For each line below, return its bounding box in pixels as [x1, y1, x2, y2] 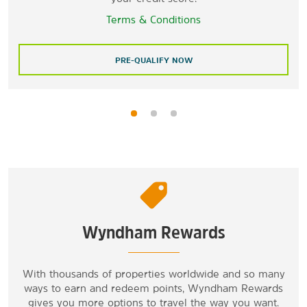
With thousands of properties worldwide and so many [22, 269, 285, 279]
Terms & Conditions [106, 14, 201, 25]
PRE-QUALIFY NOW [114, 56, 193, 64]
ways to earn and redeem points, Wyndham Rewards [24, 283, 283, 293]
